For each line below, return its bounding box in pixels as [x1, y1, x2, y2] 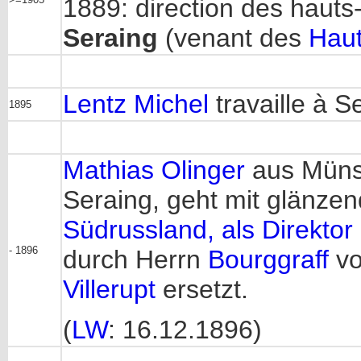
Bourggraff [208, 245, 329, 274]
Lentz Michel [63, 89, 209, 118]
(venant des [158, 23, 309, 52]
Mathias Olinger [63, 156, 245, 185]
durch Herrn [63, 245, 208, 274]
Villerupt [63, 275, 156, 304]
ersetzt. [156, 275, 248, 304]
